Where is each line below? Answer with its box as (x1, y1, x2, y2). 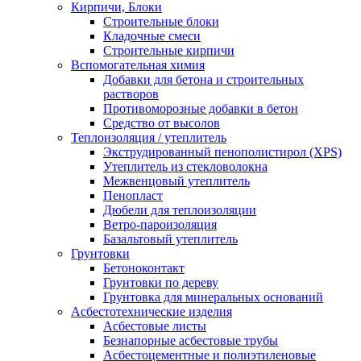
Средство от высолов (103, 116, 220, 130)
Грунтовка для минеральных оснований (103, 290, 323, 304)
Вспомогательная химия (71, 58, 205, 72)
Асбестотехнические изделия (71, 305, 232, 318)
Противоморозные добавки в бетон (103, 102, 298, 115)
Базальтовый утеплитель (103, 232, 238, 246)
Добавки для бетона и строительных (103, 73, 304, 86)
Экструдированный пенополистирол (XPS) (103, 145, 342, 159)
